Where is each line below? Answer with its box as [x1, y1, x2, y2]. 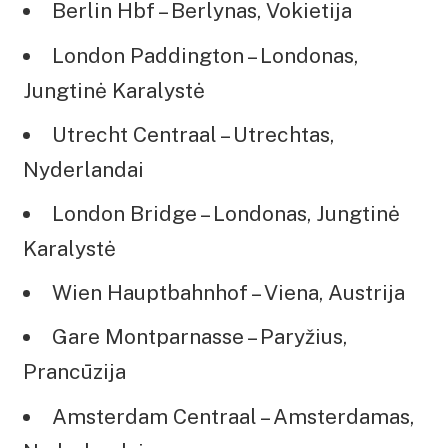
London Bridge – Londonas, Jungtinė [52, 200, 400, 226]
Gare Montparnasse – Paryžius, [52, 324, 347, 350]
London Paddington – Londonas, [52, 42, 358, 68]
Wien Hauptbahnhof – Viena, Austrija [52, 280, 405, 306]
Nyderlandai [23, 156, 144, 182]
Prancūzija [23, 359, 126, 385]
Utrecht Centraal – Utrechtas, [52, 121, 334, 147]
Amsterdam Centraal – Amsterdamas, [52, 403, 414, 429]
